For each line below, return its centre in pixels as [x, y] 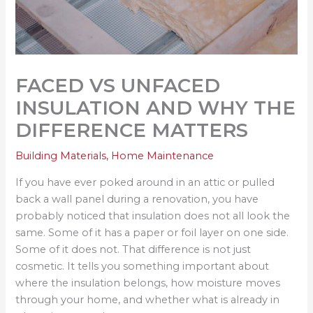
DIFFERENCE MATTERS [132, 131]
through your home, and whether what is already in [148, 300]
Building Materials [61, 156]
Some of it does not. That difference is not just [133, 250]
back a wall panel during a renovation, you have [137, 199]
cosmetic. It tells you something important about [143, 267]
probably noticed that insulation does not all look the [153, 216]
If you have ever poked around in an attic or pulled [145, 183]
